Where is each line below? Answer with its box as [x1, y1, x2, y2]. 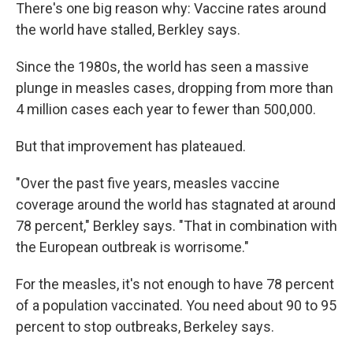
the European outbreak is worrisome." [16, 239, 249, 255]
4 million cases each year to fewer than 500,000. [16, 101, 316, 117]
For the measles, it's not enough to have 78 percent [16, 276, 334, 292]
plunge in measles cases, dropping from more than [16, 80, 333, 96]
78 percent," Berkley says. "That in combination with [16, 217, 337, 234]
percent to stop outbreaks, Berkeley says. [16, 318, 274, 335]
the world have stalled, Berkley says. [16, 21, 240, 38]
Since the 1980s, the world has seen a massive [16, 58, 309, 75]
